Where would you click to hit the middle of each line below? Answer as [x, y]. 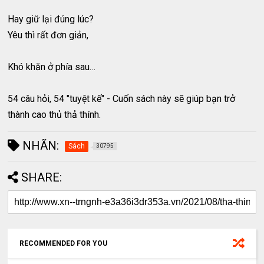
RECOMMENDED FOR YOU [64, 244]
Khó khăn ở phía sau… [52, 67]
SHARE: [42, 178]
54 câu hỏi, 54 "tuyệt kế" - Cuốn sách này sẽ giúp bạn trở [122, 99]
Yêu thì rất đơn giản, [48, 35]
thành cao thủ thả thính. [55, 115]
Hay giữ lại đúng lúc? [51, 19]
